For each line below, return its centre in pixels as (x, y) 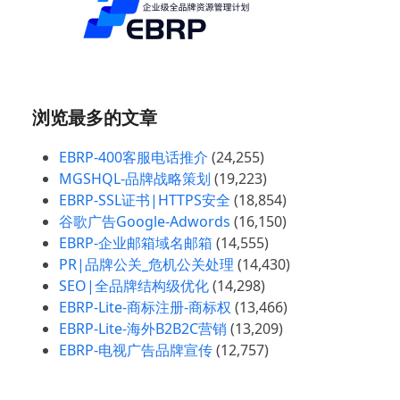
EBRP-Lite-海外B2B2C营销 (143, 329)
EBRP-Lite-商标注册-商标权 (145, 307)
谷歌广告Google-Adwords (145, 221)
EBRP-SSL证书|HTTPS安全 (145, 200)
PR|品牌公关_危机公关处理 (146, 264)
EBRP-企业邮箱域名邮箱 (136, 243)
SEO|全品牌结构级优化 (134, 286)
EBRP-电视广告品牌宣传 (136, 350)
